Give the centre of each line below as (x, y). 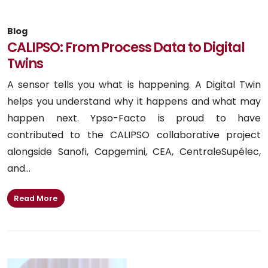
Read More (36, 198)
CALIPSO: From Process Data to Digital (126, 48)
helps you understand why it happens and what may (134, 102)
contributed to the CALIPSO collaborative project (134, 135)
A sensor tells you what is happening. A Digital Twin (134, 85)
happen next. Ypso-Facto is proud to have (134, 118)
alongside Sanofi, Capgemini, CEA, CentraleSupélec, (134, 152)
